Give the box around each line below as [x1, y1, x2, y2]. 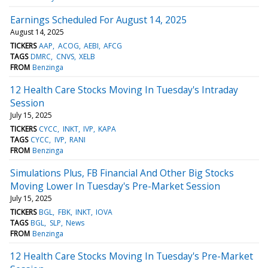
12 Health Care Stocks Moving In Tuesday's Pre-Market [10, 249, 253, 263]
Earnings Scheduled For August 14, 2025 [10, 13, 187, 26]
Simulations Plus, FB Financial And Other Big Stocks [10, 166, 234, 179]
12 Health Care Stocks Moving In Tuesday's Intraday [10, 83, 238, 96]
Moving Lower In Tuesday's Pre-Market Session [10, 179, 220, 193]
